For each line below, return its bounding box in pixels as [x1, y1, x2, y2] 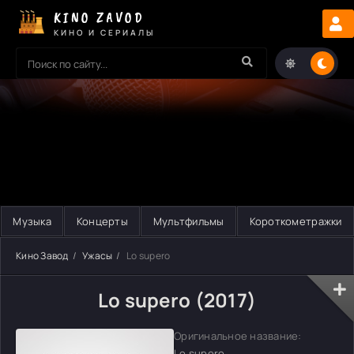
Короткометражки [249, 214, 342, 228]
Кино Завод [16, 249, 69, 262]
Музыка [13, 214, 51, 228]
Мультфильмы [153, 214, 224, 228]
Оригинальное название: [174, 329, 302, 343]
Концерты [76, 214, 128, 228]
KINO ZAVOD [54, 8, 145, 26]
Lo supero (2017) [97, 287, 257, 313]
